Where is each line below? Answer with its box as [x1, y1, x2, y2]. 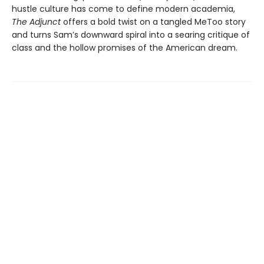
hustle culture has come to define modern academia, [12, 3, 235, 15]
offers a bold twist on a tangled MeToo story [63, 16, 246, 28]
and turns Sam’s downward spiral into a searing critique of [12, 29, 250, 41]
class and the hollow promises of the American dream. [12, 42, 237, 54]
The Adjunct [12, 16, 63, 28]
